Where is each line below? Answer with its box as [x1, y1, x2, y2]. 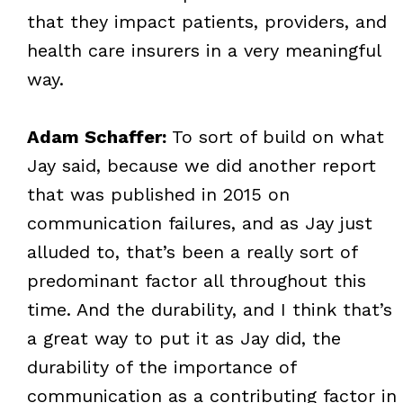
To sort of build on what [166, 125, 384, 148]
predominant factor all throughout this [26, 269, 366, 291]
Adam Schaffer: [26, 125, 166, 148]
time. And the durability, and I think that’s [26, 298, 392, 320]
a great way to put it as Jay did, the [26, 327, 341, 349]
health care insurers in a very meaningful [26, 39, 381, 61]
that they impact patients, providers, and [26, 10, 387, 32]
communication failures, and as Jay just [26, 211, 372, 234]
